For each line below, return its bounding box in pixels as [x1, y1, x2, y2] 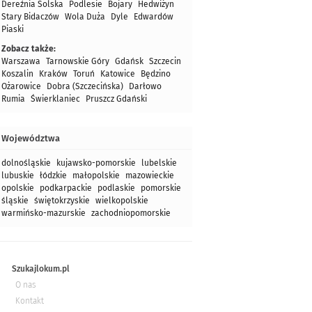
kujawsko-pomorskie [56, 158, 136, 168]
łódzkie [40, 171, 67, 180]
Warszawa [1, 56, 40, 66]
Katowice [100, 69, 135, 79]
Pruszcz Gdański [86, 94, 147, 104]
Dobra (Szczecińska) [47, 81, 123, 91]
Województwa [1, 132, 60, 143]
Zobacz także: [1, 44, 56, 54]
